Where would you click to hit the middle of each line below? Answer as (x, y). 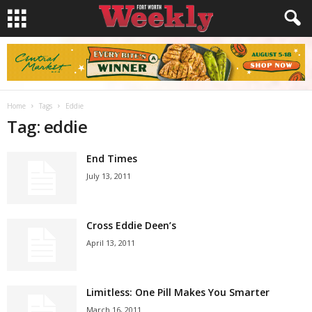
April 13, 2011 (111, 243)
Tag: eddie (47, 126)
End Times (112, 158)
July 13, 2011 (109, 176)
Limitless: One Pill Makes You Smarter (178, 292)
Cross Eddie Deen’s (131, 225)
